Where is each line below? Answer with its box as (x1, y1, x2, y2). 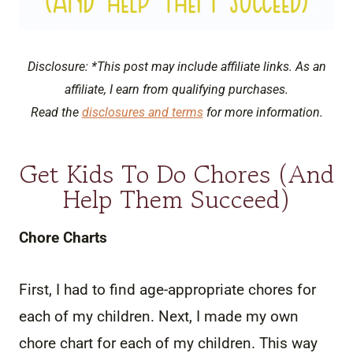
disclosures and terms (81, 104, 203, 120)
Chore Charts (19, 228, 107, 247)
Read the (30, 104, 82, 120)
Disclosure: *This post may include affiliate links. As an (27, 58, 326, 74)
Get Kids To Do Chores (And (19, 155, 334, 192)
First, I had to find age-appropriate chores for (19, 280, 316, 299)
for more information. (203, 104, 323, 120)
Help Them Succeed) (63, 180, 290, 217)
